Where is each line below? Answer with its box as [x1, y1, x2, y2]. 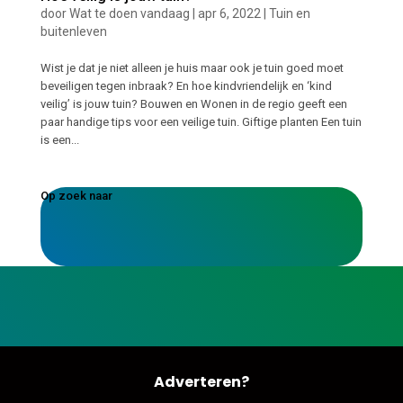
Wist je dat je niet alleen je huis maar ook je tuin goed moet [40, 60, 344, 75]
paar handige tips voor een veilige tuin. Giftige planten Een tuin [40, 114, 362, 129]
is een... [40, 132, 79, 147]
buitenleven [40, 23, 107, 39]
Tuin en [268, 5, 310, 21]
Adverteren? [154, 372, 249, 393]
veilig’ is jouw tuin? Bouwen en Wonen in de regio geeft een [40, 96, 347, 111]
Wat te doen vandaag [68, 5, 190, 21]
